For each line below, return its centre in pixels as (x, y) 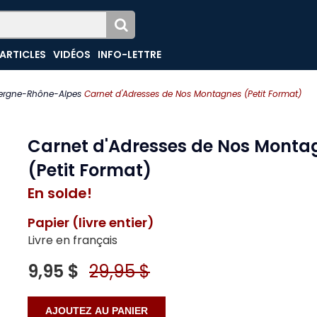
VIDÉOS (72, 54)
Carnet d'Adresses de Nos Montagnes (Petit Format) (193, 94)
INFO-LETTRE (130, 54)
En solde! (60, 193)
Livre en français (73, 240)
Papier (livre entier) (91, 223)
